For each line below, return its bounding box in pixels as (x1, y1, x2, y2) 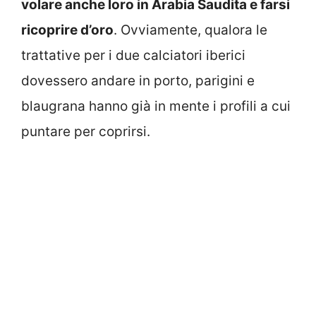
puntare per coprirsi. (21, 123, 150, 140)
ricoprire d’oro (21, 21, 114, 38)
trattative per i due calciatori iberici (21, 47, 245, 63)
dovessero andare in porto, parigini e (21, 72, 255, 89)
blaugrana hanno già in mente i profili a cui (21, 97, 291, 114)
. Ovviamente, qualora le (114, 21, 267, 38)
